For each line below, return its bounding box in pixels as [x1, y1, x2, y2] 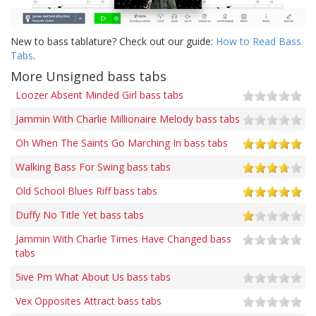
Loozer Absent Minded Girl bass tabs [16, 87, 183, 102]
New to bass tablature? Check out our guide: [11, 34, 216, 48]
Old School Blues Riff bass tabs [16, 183, 157, 197]
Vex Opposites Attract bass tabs [16, 293, 162, 308]
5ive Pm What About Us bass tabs [16, 269, 171, 284]
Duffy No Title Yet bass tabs [16, 207, 144, 221]
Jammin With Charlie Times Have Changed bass [16, 231, 231, 245]
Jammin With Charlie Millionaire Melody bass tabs [16, 111, 240, 126]
